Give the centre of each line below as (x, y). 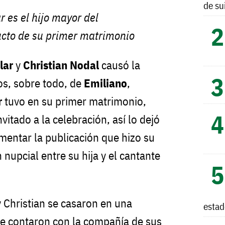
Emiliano (105, 83)
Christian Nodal (61, 65)
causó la (120, 65)
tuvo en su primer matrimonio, (74, 101)
